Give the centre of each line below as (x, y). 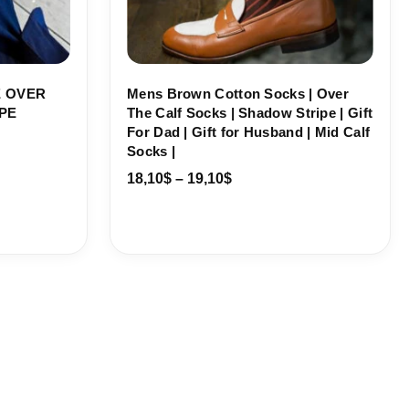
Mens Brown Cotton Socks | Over (238, 94)
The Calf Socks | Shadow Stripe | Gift (250, 113)
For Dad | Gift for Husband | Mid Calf (249, 132)
